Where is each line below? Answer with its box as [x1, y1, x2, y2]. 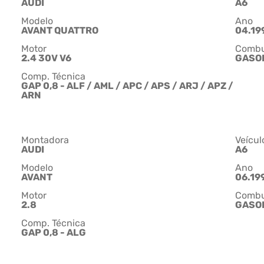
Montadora [21, 134, 69, 146]
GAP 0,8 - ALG [21, 227, 86, 239]
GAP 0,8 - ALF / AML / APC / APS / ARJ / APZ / [21, 80, 233, 92]
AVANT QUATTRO [21, 25, 98, 37]
